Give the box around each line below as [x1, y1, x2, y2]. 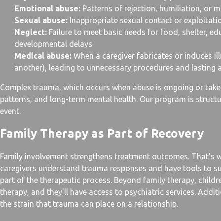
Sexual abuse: [14, 16, 68, 25]
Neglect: [14, 28, 47, 37]
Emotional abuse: [14, 4, 80, 13]
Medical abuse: [14, 51, 72, 60]
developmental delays [14, 39, 92, 48]
